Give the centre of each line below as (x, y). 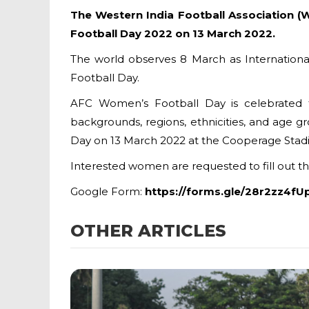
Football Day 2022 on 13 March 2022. (173, 33)
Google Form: (108, 191)
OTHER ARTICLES (148, 231)
